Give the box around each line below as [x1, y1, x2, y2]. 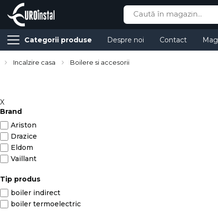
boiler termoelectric [11, 200, 81, 208]
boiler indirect [11, 188, 60, 197]
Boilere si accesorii [70, 58, 129, 66]
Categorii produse [24, 36, 92, 44]
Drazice [11, 132, 37, 141]
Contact [160, 36, 187, 44]
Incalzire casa [13, 58, 57, 66]
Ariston [11, 121, 36, 129]
